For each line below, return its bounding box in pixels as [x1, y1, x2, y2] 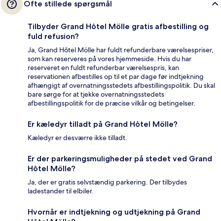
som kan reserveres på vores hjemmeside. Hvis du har [28, 54, 191, 64]
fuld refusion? [28, 32, 79, 41]
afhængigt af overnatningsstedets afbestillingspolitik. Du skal [28, 81, 215, 90]
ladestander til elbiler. [28, 186, 94, 196]
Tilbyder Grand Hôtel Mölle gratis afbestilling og [28, 22, 209, 32]
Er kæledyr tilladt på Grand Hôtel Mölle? [28, 119, 178, 129]
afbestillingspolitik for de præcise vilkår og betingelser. [28, 99, 195, 108]
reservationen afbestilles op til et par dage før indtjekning [28, 72, 204, 81]
